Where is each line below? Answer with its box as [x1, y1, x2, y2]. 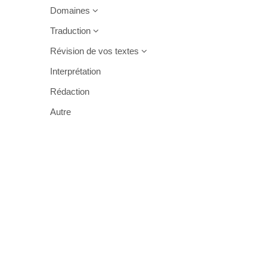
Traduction [49, 26, 93, 36]
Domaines [49, 5, 92, 15]
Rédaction [49, 86, 89, 97]
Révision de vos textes [49, 46, 141, 56]
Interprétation [49, 66, 101, 76]
